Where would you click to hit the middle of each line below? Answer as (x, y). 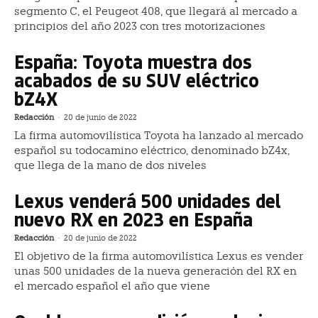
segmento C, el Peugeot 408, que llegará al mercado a (156, 11)
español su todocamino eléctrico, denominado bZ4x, (152, 150)
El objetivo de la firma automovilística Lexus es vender (159, 256)
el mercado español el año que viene (112, 286)
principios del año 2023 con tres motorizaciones (140, 26)
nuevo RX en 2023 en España (133, 219)
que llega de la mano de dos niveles (110, 165)
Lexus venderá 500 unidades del (148, 200)
